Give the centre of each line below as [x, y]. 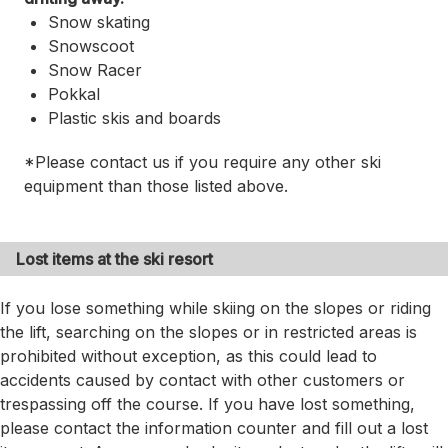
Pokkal [74, 94]
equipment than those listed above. [156, 186]
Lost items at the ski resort [114, 259]
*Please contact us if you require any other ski [202, 162]
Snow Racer [95, 70]
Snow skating [99, 22]
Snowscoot [91, 46]
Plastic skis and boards [134, 118]
